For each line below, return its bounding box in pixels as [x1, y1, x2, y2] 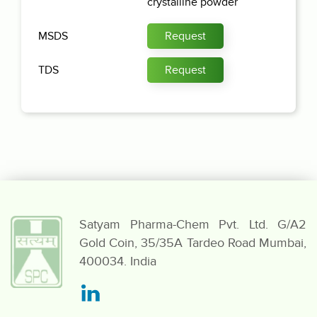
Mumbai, [259, 236, 307, 251]
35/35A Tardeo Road [141, 236, 260, 251]
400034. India [79, 254, 156, 270]
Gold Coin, [79, 236, 142, 251]
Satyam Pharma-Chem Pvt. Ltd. [79, 217, 277, 233]
